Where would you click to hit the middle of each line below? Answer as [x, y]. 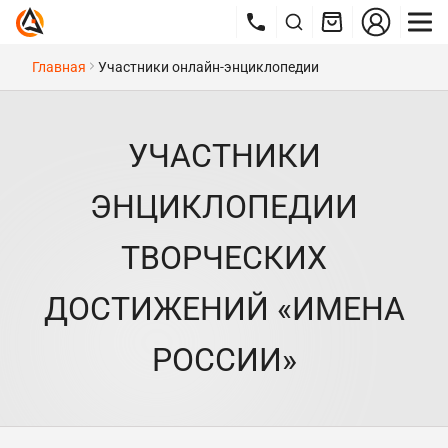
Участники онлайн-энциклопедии [208, 67]
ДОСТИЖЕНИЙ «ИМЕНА [224, 309]
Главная [59, 67]
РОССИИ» [224, 360]
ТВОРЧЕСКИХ [224, 258]
